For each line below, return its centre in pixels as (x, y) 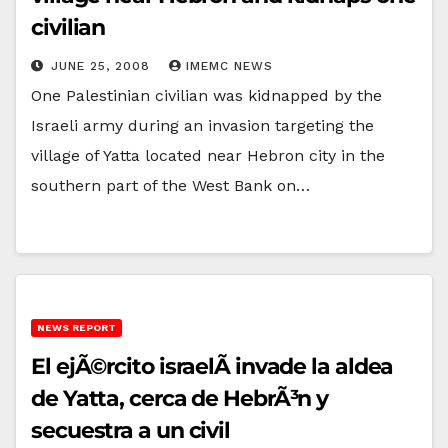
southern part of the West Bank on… (170, 185)
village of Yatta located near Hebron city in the (208, 155)
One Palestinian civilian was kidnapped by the (206, 95)
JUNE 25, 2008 (103, 65)
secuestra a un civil (130, 430)
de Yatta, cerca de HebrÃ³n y (180, 398)
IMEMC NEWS (229, 65)
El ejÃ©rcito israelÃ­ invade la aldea (212, 366)
